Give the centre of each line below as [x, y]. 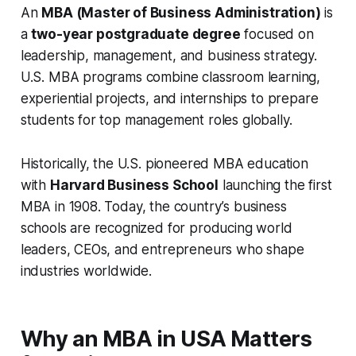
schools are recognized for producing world [156, 228]
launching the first [275, 186]
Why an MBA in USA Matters [166, 339]
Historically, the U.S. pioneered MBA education [164, 164]
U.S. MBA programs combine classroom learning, [170, 77]
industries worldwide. [86, 271]
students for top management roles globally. [156, 120]
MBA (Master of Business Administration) [181, 13]
